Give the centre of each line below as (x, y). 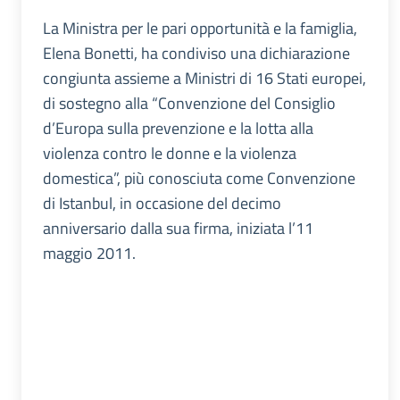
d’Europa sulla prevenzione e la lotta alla (178, 129)
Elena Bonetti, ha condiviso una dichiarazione (196, 54)
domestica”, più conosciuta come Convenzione (199, 179)
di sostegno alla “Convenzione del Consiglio (189, 104)
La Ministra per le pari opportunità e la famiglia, (200, 29)
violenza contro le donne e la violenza (170, 154)
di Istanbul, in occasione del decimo (162, 204)
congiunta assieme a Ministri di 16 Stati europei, (204, 79)
